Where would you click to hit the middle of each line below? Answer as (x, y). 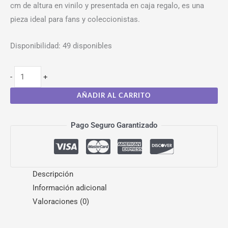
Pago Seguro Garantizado (114, 125)
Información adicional (69, 188)
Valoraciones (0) (61, 202)
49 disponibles (87, 46)
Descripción (53, 174)
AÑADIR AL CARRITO (114, 95)
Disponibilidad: (35, 46)
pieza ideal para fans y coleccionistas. (75, 19)
